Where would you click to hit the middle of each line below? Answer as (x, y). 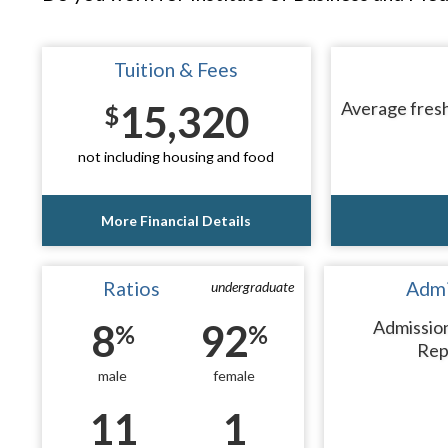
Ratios (132, 288)
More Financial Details (176, 220)
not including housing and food (176, 156)
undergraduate (253, 286)
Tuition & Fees (176, 69)
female (233, 375)
